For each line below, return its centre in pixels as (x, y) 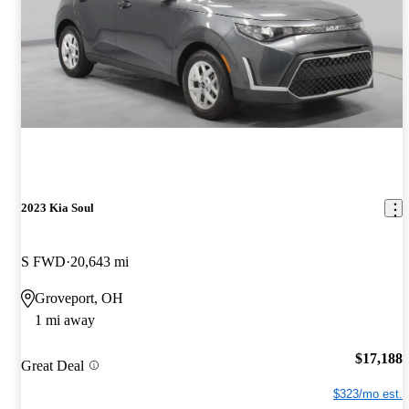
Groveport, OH (79, 299)
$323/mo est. (368, 393)
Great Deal (52, 365)
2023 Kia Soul (58, 208)
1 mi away (65, 320)
